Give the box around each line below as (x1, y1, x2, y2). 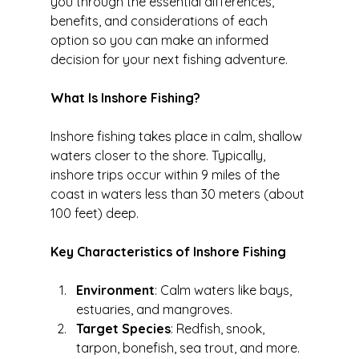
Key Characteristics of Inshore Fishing (50, 244, 286, 260)
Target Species (75, 321, 171, 337)
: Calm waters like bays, (154, 282, 295, 299)
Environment (75, 282, 155, 299)
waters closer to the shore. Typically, (50, 147, 268, 164)
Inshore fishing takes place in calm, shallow (50, 128, 305, 145)
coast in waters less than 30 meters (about (50, 186, 308, 203)
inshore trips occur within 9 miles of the (50, 167, 283, 184)
